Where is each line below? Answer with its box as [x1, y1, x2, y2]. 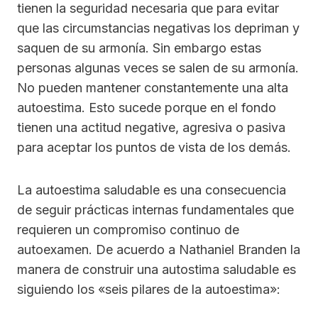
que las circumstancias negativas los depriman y [17, 21, 300, 36]
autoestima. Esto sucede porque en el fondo [17, 100, 276, 116]
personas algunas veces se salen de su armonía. [17, 60, 299, 76]
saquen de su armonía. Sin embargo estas [17, 40, 261, 56]
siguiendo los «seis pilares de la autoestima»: [17, 282, 280, 297]
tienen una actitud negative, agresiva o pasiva [17, 120, 285, 136]
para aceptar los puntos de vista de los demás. [17, 140, 291, 155]
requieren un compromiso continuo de [17, 222, 239, 238]
